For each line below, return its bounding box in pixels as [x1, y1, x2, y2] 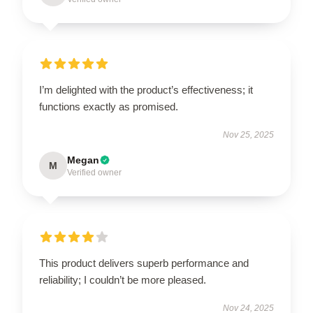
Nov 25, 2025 [223, 130, 274, 140]
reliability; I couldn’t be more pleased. [39, 274, 206, 286]
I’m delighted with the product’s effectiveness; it [39, 84, 253, 96]
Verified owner [67, 168, 122, 177]
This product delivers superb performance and [39, 257, 249, 269]
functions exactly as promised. [39, 101, 178, 112]
